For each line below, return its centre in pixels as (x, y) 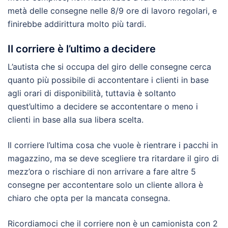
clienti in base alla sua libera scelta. (76, 120)
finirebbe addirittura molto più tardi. (77, 24)
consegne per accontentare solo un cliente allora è (105, 185)
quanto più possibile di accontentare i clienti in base (108, 80)
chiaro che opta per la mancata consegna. (89, 198)
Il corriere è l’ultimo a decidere (82, 49)
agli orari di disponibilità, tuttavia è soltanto (92, 93)
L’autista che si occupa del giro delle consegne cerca (109, 67)
